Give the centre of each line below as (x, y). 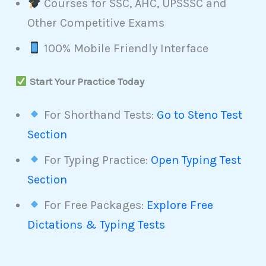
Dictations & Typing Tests (96, 224)
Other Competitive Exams (96, 23)
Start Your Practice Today (87, 82)
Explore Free (180, 205)
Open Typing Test (196, 160)
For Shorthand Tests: (99, 115)
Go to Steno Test (199, 115)
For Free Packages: (94, 205)
